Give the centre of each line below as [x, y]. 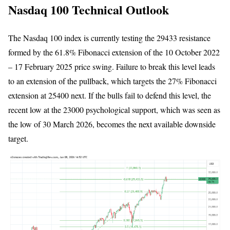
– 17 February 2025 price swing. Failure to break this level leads [112, 67]
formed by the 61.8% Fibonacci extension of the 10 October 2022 [114, 52]
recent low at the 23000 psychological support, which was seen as [114, 110]
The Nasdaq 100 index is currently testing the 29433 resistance [109, 38]
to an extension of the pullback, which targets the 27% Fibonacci [112, 81]
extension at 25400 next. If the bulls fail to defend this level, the [110, 95]
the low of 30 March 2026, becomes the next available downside [112, 124]
